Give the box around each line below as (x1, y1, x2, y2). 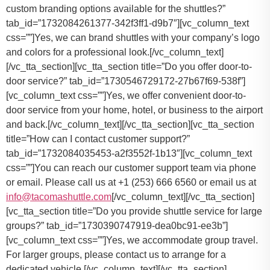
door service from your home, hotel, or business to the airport (6, 105, 263, 116)
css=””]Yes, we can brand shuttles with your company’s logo (6, 33, 260, 43)
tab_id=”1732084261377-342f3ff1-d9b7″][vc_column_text (6, 18, 249, 29)
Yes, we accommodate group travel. (106, 235, 258, 246)
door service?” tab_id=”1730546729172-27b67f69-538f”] (6, 76, 245, 87)
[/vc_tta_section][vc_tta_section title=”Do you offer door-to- (6, 61, 252, 72)
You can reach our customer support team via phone (34, 163, 256, 174)
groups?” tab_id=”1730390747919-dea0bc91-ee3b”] (6, 221, 228, 231)
